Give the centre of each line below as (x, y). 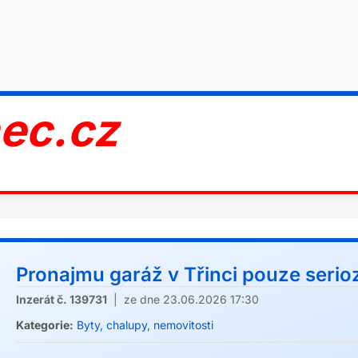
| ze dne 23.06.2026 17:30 (183, 299)
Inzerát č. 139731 (62, 299)
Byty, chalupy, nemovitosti (145, 325)
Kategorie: (45, 325)
